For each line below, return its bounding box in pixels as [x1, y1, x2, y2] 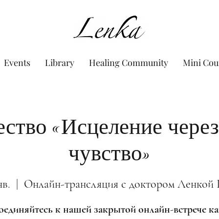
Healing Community [88, 57, 168, 68]
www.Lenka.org [75, 22, 144, 34]
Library [44, 57, 74, 68]
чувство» [68, 140, 151, 167]
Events [3, 57, 30, 68]
